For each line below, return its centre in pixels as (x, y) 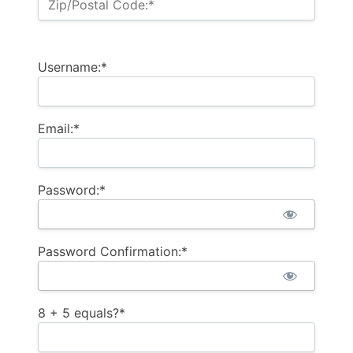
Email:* (59, 128)
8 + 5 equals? (78, 312)
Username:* (72, 67)
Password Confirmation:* (113, 251)
